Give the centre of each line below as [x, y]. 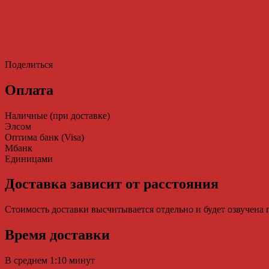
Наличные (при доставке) [57, 115]
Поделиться [29, 64]
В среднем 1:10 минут [50, 261]
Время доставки [57, 235]
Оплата [29, 90]
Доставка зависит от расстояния [112, 184]
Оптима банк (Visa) [44, 137]
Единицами [29, 159]
